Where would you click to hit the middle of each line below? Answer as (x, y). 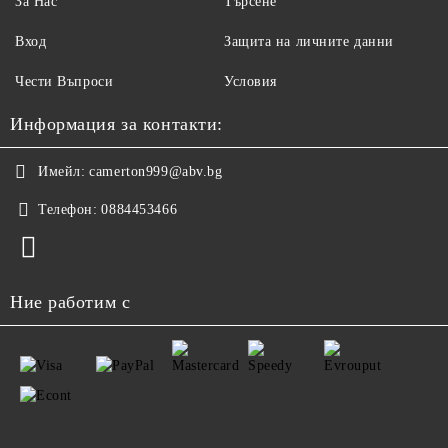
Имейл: (62, 171)
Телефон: (68, 209)
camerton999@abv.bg (156, 171)
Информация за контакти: (116, 124)
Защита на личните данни (309, 41)
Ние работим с (70, 302)
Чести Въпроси (64, 81)
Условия (250, 81)
